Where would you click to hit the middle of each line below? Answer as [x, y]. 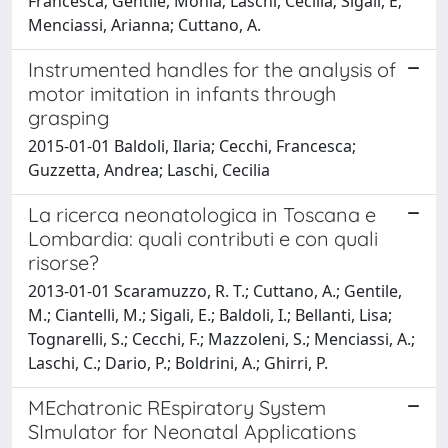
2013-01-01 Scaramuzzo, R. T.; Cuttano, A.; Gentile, [215, 290]
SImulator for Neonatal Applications [192, 431]
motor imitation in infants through [182, 93]
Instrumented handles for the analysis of [212, 69]
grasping [68, 117]
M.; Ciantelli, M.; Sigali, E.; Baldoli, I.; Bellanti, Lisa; [210, 314]
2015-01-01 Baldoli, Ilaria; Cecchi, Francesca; [192, 145]
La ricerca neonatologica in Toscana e [202, 214]
